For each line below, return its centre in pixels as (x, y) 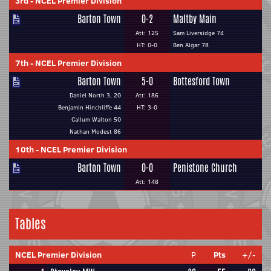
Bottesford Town (201, 81)
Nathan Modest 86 (95, 132)
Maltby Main (195, 19)
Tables (31, 224)
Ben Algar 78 (191, 45)
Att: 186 (147, 95)
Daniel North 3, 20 (95, 95)
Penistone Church (205, 168)
